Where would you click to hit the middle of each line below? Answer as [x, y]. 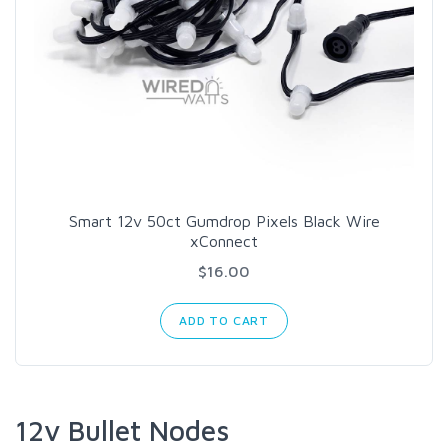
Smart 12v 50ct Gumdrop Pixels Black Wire [224, 221]
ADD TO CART [224, 320]
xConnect [224, 241]
